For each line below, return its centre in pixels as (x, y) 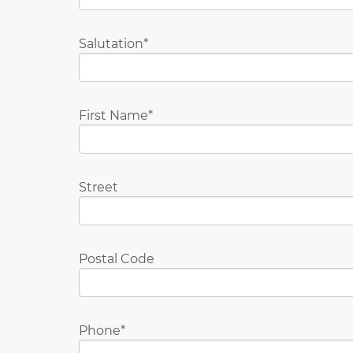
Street (98, 187)
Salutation (111, 43)
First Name (113, 115)
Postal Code (117, 258)
